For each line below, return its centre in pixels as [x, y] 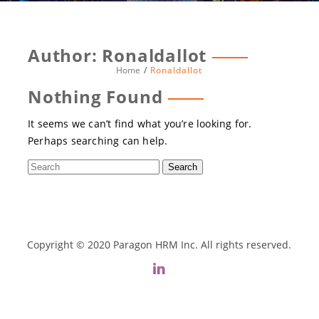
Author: [65, 55]
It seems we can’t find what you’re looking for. [140, 124]
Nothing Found [95, 96]
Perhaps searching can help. [98, 141]
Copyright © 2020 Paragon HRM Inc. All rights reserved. [159, 245]
